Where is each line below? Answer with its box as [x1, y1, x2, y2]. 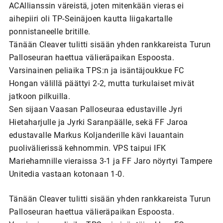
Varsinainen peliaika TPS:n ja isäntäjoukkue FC [8, 65, 184, 75]
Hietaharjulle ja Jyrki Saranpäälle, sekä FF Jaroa [8, 117, 188, 127]
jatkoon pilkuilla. [8, 91, 71, 101]
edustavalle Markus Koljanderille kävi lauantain [8, 130, 184, 140]
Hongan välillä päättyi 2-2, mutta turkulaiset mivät [8, 78, 195, 88]
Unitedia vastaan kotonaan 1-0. [8, 169, 124, 179]
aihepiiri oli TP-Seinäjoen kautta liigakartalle [8, 13, 173, 23]
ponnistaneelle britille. [8, 26, 91, 36]
